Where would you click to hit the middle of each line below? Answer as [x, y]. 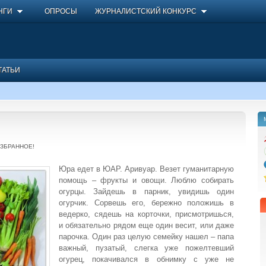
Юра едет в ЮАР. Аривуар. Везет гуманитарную [146, 169]
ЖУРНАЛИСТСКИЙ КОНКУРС [146, 11]
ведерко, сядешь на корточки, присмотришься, [146, 214]
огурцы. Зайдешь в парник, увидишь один [146, 192]
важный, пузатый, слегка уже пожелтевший [146, 248]
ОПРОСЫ [61, 11]
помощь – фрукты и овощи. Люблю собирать [146, 180]
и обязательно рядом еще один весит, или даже [146, 226]
